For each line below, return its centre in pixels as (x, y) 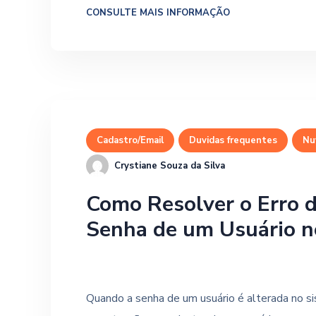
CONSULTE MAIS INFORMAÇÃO (158, 13)
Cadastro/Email (130, 140)
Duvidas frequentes (233, 140)
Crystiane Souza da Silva (170, 166)
